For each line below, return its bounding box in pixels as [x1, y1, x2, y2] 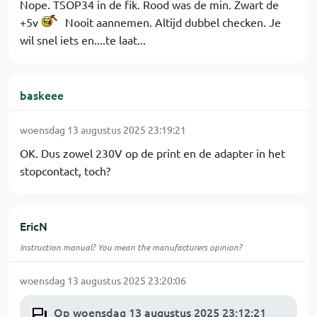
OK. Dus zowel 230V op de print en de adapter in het [20, 146, 285, 160]
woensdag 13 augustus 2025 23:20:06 [20, 274, 186, 287]
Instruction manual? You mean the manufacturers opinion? [20, 241, 242, 253]
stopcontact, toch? [20, 163, 110, 178]
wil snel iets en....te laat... [20, 33, 146, 47]
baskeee [20, 87, 64, 103]
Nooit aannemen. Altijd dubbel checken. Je [62, 15, 281, 29]
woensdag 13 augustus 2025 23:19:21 [20, 123, 186, 136]
